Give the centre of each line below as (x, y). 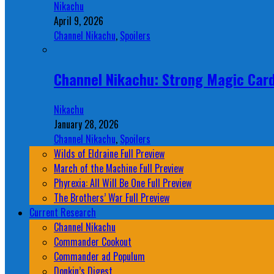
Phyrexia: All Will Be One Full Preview (123, 183)
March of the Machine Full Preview (119, 168)
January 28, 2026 (86, 124)
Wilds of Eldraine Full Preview (109, 154)
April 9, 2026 (79, 20)
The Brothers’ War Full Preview (112, 198)
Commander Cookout (93, 242)
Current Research (63, 213)
